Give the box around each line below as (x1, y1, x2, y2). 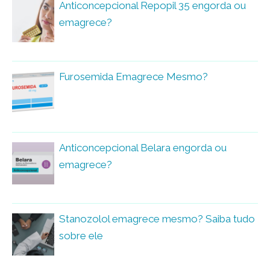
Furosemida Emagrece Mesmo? (59, 71, 208, 83)
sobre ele (59, 230, 103, 242)
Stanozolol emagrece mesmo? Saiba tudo (59, 213, 255, 225)
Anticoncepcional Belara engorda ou (59, 142, 227, 154)
